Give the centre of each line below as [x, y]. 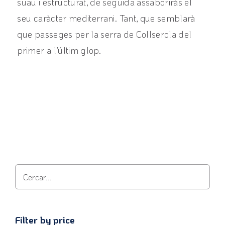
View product [54, 138]
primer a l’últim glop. [59, 50]
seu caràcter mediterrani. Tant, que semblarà [106, 18]
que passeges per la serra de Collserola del [104, 34]
